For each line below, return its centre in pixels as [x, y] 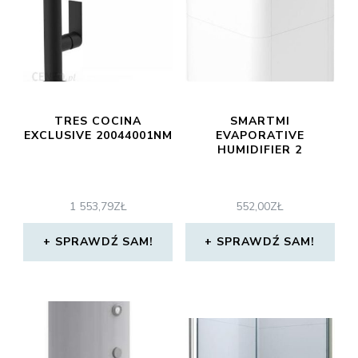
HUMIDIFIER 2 [260, 150]
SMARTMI [260, 121]
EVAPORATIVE [260, 135]
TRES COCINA [98, 121]
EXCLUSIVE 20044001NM [98, 135]
